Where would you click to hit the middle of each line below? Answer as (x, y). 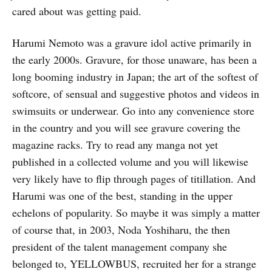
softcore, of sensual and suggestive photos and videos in (136, 93)
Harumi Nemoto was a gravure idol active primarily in (132, 42)
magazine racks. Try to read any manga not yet (115, 144)
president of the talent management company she (120, 246)
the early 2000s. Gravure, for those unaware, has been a (134, 59)
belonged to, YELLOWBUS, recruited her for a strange (134, 263)
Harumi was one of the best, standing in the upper (122, 195)
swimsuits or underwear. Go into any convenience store (133, 110)
